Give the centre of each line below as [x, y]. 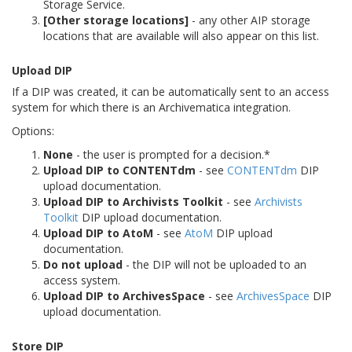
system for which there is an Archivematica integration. [151, 107]
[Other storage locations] [116, 20]
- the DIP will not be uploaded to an [214, 264]
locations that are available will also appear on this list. [181, 35]
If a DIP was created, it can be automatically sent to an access [170, 91]
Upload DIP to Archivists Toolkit [133, 201]
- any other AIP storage [249, 20]
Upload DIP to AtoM [98, 233]
